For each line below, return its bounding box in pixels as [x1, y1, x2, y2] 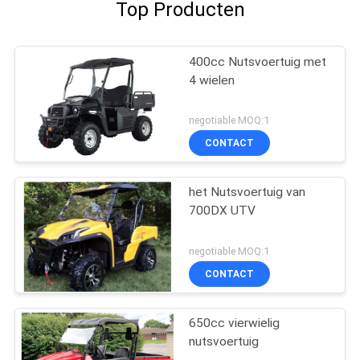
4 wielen [189, 72, 235, 88]
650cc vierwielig [189, 316, 280, 331]
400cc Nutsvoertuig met [189, 54, 327, 69]
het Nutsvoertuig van [189, 185, 306, 200]
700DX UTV [189, 203, 256, 219]
